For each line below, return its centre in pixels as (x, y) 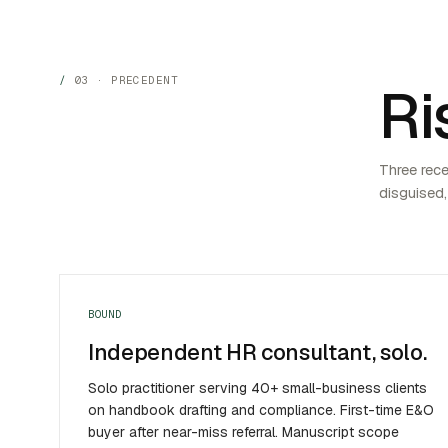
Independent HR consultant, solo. (257, 352)
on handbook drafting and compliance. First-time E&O (261, 410)
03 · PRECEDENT (126, 79)
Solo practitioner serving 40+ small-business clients (258, 388)
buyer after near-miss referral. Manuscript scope (244, 432)
